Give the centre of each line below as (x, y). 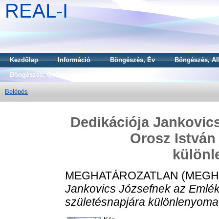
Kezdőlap (24, 60)
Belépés (16, 92)
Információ (74, 60)
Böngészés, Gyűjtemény (46, 75)
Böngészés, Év (132, 60)
